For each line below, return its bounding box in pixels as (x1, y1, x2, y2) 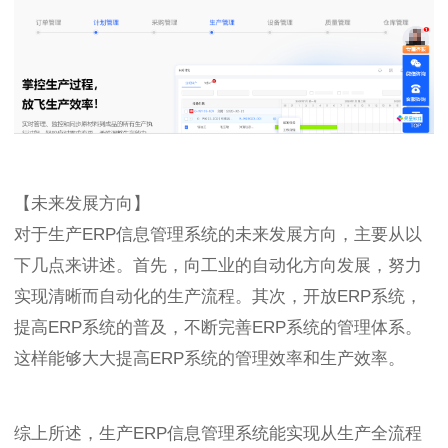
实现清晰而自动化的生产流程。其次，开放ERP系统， (14, 286, 422, 306)
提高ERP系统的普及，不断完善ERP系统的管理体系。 (14, 317, 422, 337)
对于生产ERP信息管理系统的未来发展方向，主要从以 (14, 224, 422, 244)
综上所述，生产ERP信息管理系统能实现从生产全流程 (14, 423, 422, 443)
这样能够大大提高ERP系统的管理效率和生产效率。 (14, 348, 405, 368)
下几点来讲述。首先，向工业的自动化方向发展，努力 (14, 255, 422, 275)
